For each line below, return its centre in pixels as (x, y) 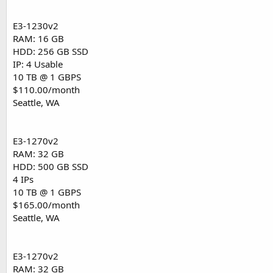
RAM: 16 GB (38, 39)
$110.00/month (46, 90)
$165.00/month (46, 205)
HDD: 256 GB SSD (51, 51)
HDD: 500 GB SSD (51, 167)
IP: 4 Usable (38, 64)
